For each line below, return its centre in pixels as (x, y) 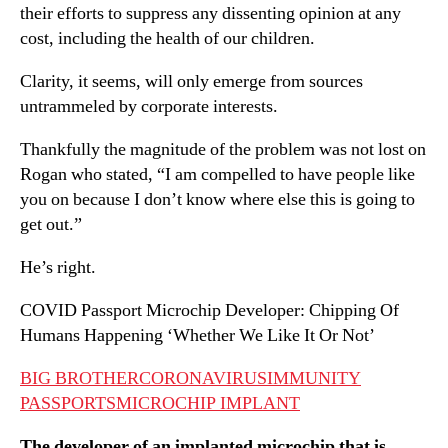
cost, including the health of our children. (167, 38)
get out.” (51, 224)
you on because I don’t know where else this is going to (217, 199)
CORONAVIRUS (203, 378)
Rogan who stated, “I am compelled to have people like (217, 174)
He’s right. (58, 267)
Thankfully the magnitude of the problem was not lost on (223, 149)
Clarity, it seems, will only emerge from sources (191, 81)
